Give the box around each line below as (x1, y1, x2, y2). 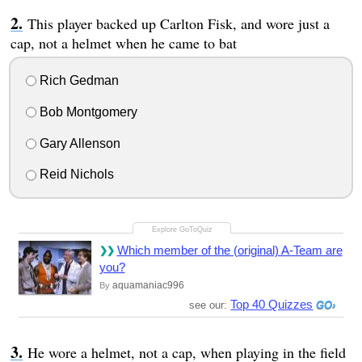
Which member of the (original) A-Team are (116, 243, 343, 258)
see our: (189, 299, 231, 312)
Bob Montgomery (36, 104, 137, 119)
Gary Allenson (36, 136, 120, 150)
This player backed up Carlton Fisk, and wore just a (27, 14, 330, 34)
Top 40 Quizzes (230, 297, 314, 312)
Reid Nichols (36, 167, 114, 182)
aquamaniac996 (112, 280, 184, 292)
